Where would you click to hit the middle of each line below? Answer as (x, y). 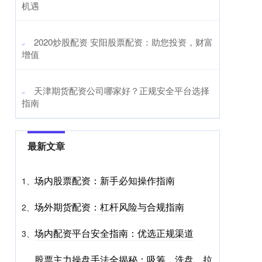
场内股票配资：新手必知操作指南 (105, 180)
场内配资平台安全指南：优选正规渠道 (114, 233)
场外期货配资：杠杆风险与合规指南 (109, 206)
